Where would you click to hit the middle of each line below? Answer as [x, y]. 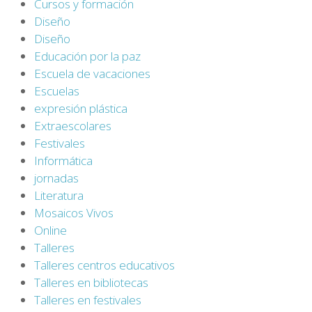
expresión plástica [81, 108]
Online [50, 230]
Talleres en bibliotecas [91, 282]
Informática [63, 160]
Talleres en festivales [88, 299]
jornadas [56, 178]
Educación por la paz [87, 56]
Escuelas [57, 91]
